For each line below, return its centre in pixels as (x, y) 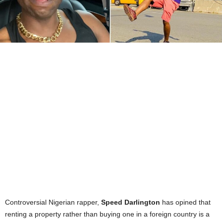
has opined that (185, 202)
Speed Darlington (131, 202)
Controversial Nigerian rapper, (53, 202)
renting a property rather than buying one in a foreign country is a (107, 214)
